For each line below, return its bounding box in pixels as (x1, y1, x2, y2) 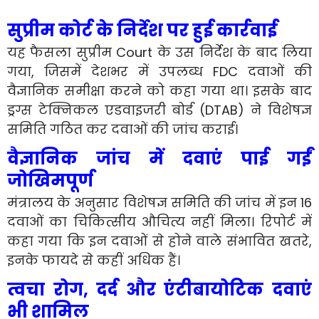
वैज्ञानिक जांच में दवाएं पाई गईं (7, 146, 312, 170)
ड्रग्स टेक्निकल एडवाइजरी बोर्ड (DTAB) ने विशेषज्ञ (7, 100, 312, 119)
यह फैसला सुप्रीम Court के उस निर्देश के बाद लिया (7, 43, 312, 61)
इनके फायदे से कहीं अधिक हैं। (7, 251, 180, 269)
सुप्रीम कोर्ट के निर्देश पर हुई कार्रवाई (7, 18, 277, 42)
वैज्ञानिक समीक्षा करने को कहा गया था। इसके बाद (7, 81, 312, 100)
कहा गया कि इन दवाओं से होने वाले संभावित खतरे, (7, 231, 312, 250)
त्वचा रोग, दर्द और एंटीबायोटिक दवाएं (7, 277, 312, 301)
